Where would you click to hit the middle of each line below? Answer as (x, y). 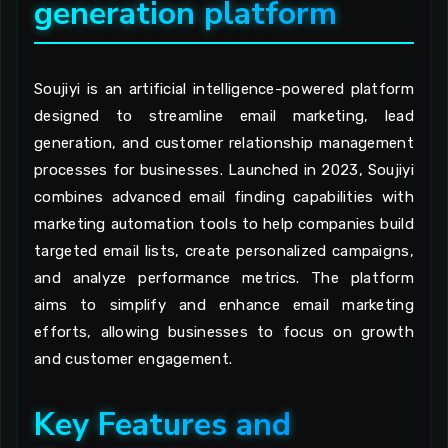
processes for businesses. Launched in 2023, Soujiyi (224, 170)
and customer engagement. (133, 359)
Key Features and (162, 424)
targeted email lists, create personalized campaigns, (224, 251)
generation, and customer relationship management (224, 143)
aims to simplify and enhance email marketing (224, 305)
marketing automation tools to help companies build (224, 224)
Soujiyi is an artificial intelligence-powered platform (224, 89)
